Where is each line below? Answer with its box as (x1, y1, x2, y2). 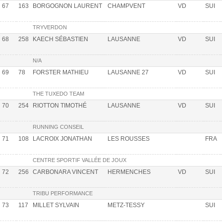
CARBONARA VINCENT (33, 168, 98, 175)
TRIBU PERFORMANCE (33, 190, 93, 196)
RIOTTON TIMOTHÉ (33, 102, 87, 109)
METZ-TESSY (108, 201, 145, 209)
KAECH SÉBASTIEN (33, 35, 88, 43)
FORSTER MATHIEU (33, 68, 89, 76)
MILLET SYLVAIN (33, 201, 79, 209)
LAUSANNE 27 (108, 68, 149, 76)
